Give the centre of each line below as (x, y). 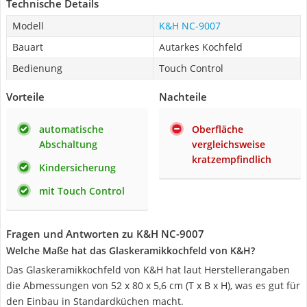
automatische (71, 129)
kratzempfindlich (232, 159)
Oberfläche (218, 129)
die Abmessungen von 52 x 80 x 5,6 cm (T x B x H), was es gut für (153, 285)
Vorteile (25, 97)
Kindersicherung (77, 168)
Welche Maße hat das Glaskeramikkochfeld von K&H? (131, 250)
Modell (28, 26)
